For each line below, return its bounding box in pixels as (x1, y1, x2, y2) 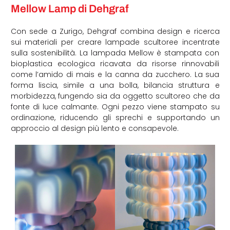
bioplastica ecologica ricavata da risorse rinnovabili (10, 59, 220, 69)
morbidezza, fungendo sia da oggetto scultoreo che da (10, 91, 220, 102)
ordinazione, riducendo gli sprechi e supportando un (10, 112, 220, 123)
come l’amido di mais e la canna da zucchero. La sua (10, 69, 220, 80)
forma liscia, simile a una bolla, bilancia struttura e (10, 80, 220, 91)
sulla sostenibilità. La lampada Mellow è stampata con (10, 48, 220, 59)
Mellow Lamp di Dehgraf (10, 3, 128, 15)
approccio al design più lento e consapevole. (10, 123, 179, 134)
